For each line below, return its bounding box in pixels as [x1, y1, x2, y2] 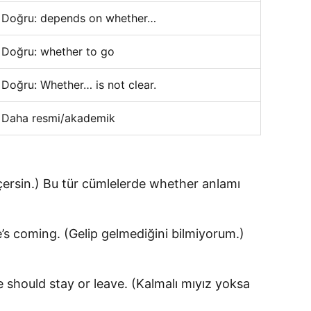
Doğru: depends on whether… [1, 11, 156, 25]
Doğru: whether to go [1, 44, 115, 58]
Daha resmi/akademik [1, 111, 115, 125]
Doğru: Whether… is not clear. [1, 78, 156, 92]
